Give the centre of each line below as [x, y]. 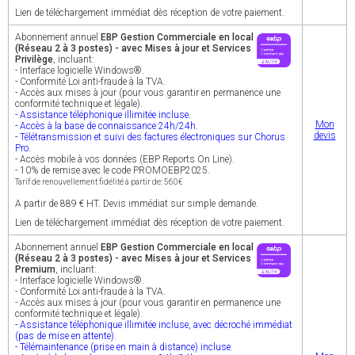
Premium [35, 269]
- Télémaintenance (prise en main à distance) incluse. [124, 347]
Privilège [34, 59]
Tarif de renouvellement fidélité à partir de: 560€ [99, 182]
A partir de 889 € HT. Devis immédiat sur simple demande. [137, 204]
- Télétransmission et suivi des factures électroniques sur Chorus [150, 137]
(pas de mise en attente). [66, 336]
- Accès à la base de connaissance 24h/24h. [107, 126]
